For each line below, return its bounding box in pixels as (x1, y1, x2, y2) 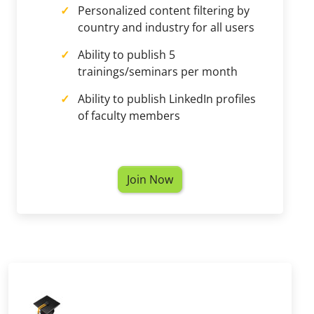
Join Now (127, 172, 173, 187)
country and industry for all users (78, 20, 254, 35)
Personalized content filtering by (78, 3, 250, 18)
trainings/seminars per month (78, 64, 238, 79)
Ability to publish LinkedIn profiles (78, 91, 256, 107)
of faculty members (78, 108, 180, 123)
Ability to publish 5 (78, 47, 175, 62)
